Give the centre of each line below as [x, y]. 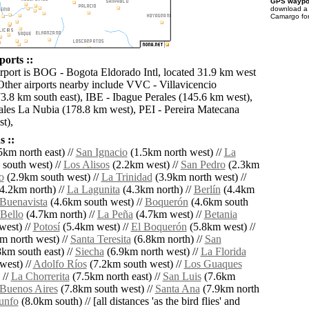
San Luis [182, 277]
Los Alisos [86, 165]
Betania [220, 215]
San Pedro [203, 165]
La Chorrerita [40, 277]
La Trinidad [127, 177]
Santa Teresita [100, 239]
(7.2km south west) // [135, 264]
